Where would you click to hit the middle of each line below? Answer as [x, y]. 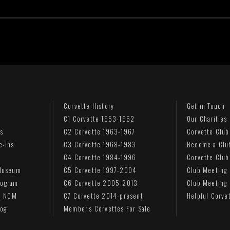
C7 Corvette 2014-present [103, 196]
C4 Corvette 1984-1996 [100, 157]
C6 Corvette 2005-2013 [101, 183]
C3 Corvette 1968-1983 [100, 144]
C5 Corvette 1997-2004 [100, 170]
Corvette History [89, 106]
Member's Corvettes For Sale [107, 208]
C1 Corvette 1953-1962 [99, 119]
